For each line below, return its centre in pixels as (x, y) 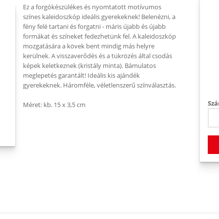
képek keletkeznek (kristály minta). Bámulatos (89, 66)
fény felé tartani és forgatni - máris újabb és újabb (94, 26)
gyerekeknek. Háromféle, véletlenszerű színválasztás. (99, 85)
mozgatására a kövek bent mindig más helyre (89, 46)
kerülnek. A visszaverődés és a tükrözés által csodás (98, 56)
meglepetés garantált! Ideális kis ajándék (81, 75)
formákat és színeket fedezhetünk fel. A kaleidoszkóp (99, 36)
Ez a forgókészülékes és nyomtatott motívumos (92, 7)
